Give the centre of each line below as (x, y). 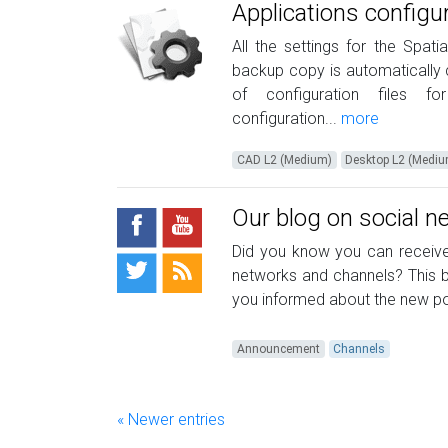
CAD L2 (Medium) (284, 160)
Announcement (278, 349)
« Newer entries (171, 419)
